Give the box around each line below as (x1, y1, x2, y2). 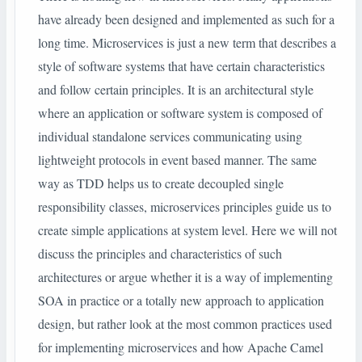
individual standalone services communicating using (38, 128, 302, 145)
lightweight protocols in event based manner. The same (38, 151, 317, 169)
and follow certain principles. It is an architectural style (38, 81, 314, 99)
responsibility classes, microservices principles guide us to (38, 198, 331, 216)
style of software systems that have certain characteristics (38, 57, 325, 75)
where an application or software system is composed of (38, 104, 322, 122)
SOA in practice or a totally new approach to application (38, 292, 324, 309)
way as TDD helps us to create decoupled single (38, 175, 284, 192)
